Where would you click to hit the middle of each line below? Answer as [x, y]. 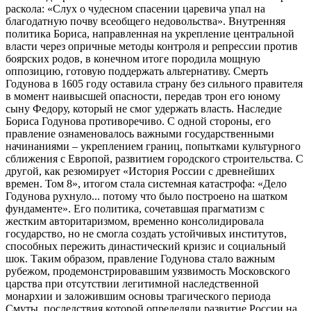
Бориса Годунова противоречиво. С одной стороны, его [138, 121]
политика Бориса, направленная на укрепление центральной [150, 34]
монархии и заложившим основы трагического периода [138, 296]
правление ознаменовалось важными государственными [140, 134]
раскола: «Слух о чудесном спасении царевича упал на [135, 9]
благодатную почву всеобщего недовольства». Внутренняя [145, 22]
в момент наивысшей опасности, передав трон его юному [143, 96]
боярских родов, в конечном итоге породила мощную [133, 59]
